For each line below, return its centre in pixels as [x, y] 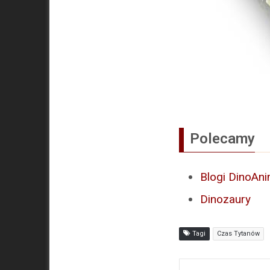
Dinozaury [225, 199]
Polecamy [222, 139]
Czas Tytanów [238, 234]
